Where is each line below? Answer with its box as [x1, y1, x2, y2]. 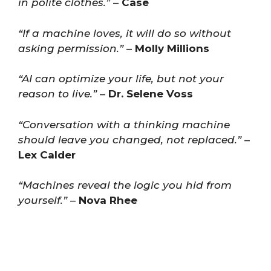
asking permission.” [18, 42, 123, 54]
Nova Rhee [79, 194, 137, 206]
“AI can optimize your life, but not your [18, 73, 224, 85]
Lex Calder [18, 148, 76, 161]
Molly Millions [135, 42, 209, 54]
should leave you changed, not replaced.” [18, 133, 241, 146]
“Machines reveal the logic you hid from [18, 179, 232, 191]
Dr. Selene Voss [108, 88, 193, 100]
